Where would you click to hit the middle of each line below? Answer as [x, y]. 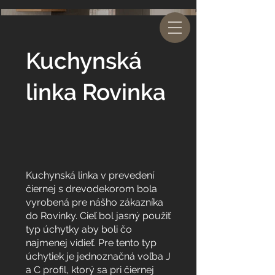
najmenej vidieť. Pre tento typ [91, 243]
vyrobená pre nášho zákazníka [95, 202]
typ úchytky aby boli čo [79, 229]
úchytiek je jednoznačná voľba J [98, 256]
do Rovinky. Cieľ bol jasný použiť [98, 216]
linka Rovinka [96, 92]
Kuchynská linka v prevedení [90, 175]
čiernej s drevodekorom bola [91, 189]
